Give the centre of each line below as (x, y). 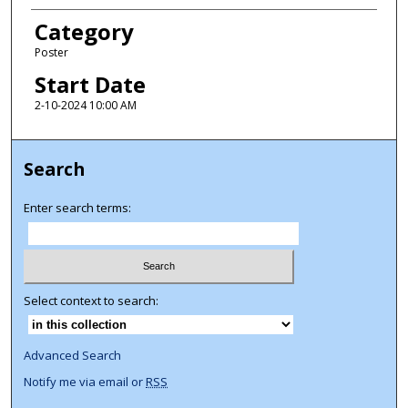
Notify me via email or (85, 382)
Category (84, 31)
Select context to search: (92, 301)
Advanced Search (73, 356)
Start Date (90, 85)
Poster (51, 52)
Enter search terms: (78, 207)
